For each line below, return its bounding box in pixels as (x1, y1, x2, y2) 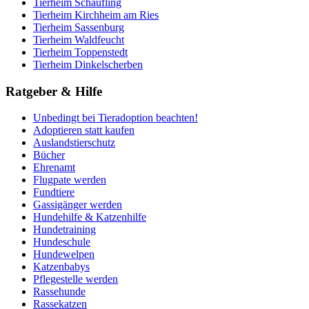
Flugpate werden (33, 174, 106, 186)
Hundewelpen (33, 248, 94, 261)
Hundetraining (33, 223, 96, 236)
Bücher (33, 149, 65, 161)
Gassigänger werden (33, 199, 122, 211)
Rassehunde (33, 286, 86, 298)
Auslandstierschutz (33, 137, 115, 149)
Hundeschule (33, 236, 90, 248)
